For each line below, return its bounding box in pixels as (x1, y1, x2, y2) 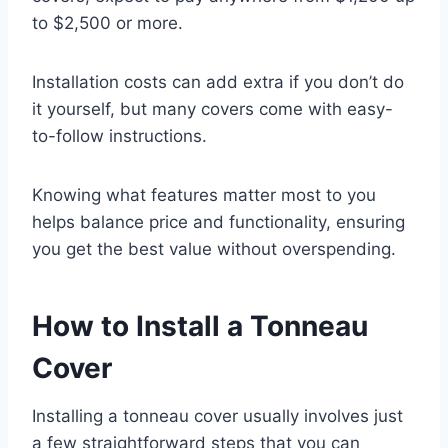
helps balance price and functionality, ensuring (32, 211, 405, 232)
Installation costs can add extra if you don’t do (32, 71, 404, 92)
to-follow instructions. (32, 125, 207, 146)
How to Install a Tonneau (32, 308, 368, 343)
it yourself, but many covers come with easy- (32, 98, 393, 119)
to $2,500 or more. (32, 12, 183, 33)
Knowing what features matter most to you (32, 184, 376, 205)
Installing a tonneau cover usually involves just (32, 405, 403, 426)
